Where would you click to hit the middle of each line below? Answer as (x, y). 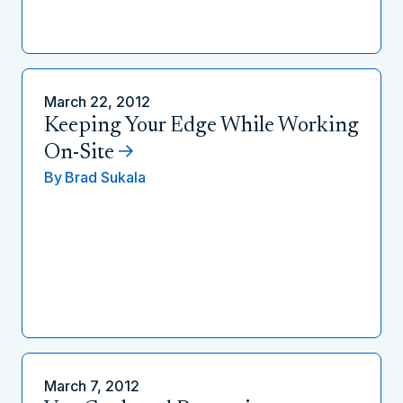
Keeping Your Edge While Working (201, 126)
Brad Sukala (105, 177)
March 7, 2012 (92, 386)
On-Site (79, 153)
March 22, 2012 (97, 102)
